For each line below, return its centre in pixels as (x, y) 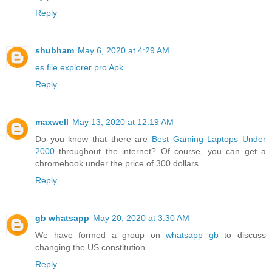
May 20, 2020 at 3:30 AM (141, 218)
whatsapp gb (192, 235)
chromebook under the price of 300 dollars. (118, 164)
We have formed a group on (101, 235)
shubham (55, 51)
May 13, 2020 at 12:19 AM (123, 122)
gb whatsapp (62, 218)
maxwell (52, 122)
